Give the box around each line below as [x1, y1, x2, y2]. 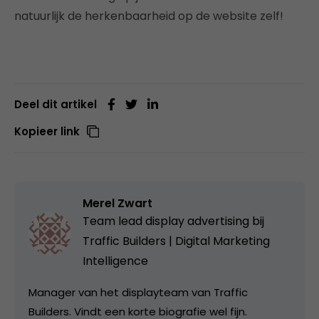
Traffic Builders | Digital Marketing [83, 232, 270, 249]
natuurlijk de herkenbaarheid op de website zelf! [14, 7, 283, 24]
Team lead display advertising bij [83, 212, 264, 229]
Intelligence [83, 252, 148, 269]
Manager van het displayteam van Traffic [28, 284, 248, 300]
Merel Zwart [83, 194, 152, 211]
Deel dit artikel [14, 96, 97, 112]
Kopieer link [14, 123, 80, 139]
